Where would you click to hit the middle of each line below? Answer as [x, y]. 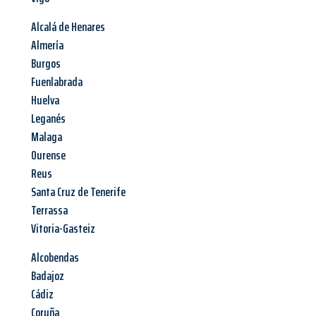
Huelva [45, 101]
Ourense [48, 156]
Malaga [47, 137]
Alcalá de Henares [68, 27]
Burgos [46, 64]
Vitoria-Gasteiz [63, 229]
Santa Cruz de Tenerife [78, 192]
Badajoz [48, 276]
